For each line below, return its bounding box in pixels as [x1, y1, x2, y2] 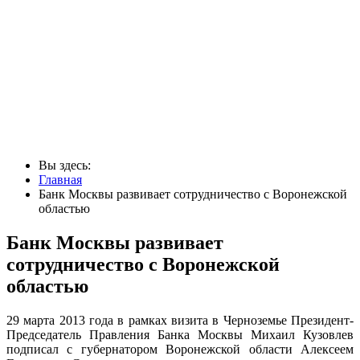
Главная [39, 172, 82, 186]
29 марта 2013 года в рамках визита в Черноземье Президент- [6, 313, 354, 327]
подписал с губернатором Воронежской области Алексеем [6, 342, 354, 356]
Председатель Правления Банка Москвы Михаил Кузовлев [6, 327, 354, 342]
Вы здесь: [39, 157, 97, 172]
